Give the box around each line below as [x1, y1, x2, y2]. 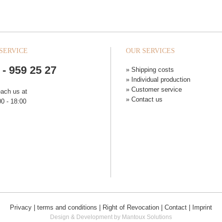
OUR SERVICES [126, 47, 175, 55]
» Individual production [126, 76, 190, 83]
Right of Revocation [103, 204, 159, 212]
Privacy [10, 204, 32, 212]
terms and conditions [37, 204, 97, 212]
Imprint [192, 204, 212, 212]
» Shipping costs [126, 66, 174, 73]
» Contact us [126, 96, 163, 103]
